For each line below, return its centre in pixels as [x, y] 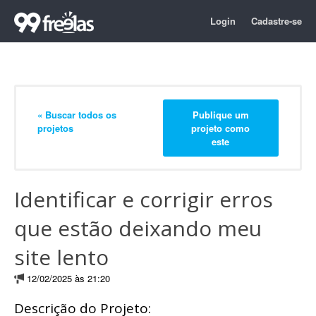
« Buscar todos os [77, 114]
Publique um [220, 114]
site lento [61, 257]
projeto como [221, 128]
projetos [55, 128]
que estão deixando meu [138, 228]
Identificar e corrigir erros [144, 199]
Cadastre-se [276, 21]
